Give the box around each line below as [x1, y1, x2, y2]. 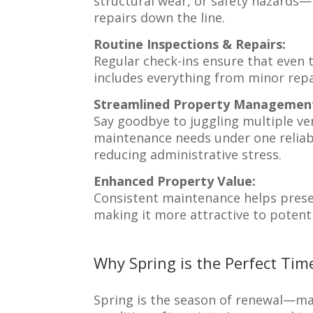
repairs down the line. [94, 8, 226, 26]
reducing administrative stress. [94, 145, 282, 163]
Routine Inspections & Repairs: [94, 35, 286, 52]
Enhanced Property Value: [94, 172, 256, 189]
